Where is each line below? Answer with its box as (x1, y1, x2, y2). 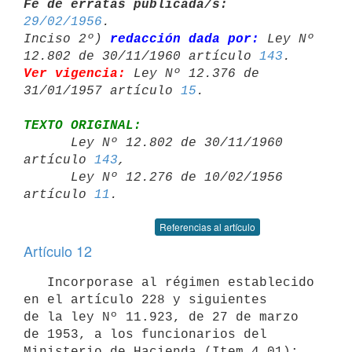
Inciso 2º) (24, 31, 110, 46)
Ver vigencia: (24, 66, 126, 81)
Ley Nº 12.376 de (126, 66, 259, 81)
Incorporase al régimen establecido (24, 275, 47, 290)
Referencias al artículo (159, 220, 255, 233)
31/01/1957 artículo (24, 83, 181, 98)
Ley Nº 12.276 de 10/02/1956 (24, 170, 71, 185)
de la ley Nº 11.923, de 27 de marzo (24, 310, 299, 324)
